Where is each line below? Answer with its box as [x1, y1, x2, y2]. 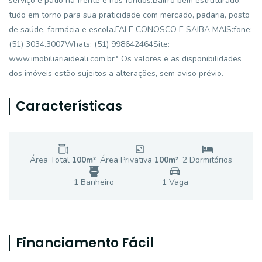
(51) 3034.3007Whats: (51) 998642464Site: [9, 39, 170, 50]
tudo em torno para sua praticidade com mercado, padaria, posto [9, 9, 250, 20]
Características [16, 97, 122, 115]
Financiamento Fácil [16, 234, 154, 252]
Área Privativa [100, 154, 154, 166]
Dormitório [187, 154, 228, 166]
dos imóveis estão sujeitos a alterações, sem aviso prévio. [9, 68, 223, 79]
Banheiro [78, 177, 115, 188]
